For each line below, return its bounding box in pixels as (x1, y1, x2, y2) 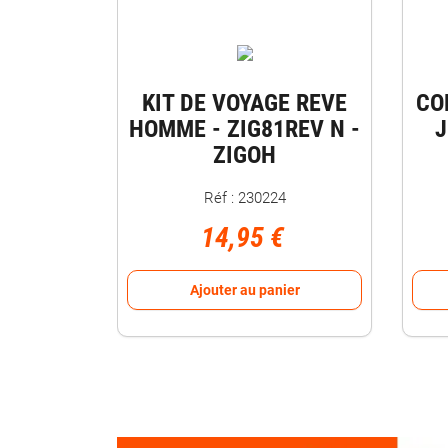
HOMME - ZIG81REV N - (129, 115, 360, 143)
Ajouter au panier (189, 282, 300, 298)
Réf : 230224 (203, 189, 286, 207)
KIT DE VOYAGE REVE (142, 89, 347, 117)
